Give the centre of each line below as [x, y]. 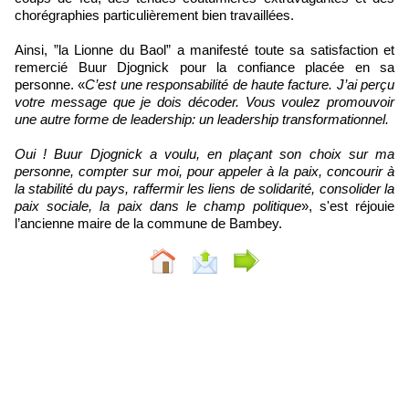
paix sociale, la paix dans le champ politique [158, 206]
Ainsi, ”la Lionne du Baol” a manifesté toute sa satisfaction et [204, 50]
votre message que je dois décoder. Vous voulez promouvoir [204, 102]
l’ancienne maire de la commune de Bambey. [148, 224]
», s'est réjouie [348, 206]
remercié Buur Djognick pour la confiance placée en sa [204, 68]
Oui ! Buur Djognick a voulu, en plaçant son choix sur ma [204, 154]
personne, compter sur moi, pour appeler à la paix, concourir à [204, 172]
